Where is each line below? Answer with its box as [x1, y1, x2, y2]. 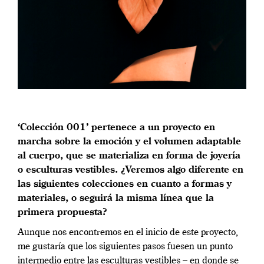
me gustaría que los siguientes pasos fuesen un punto [18, 242, 233, 252]
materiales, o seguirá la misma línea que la [18, 194, 214, 204]
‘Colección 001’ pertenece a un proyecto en [18, 123, 215, 133]
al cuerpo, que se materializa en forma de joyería [18, 151, 240, 161]
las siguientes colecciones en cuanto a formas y [18, 180, 232, 190]
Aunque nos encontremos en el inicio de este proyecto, [18, 228, 238, 238]
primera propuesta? [18, 208, 107, 218]
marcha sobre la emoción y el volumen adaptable [18, 137, 241, 147]
